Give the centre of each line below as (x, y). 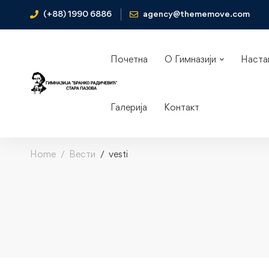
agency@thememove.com (196, 13)
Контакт (181, 107)
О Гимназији (190, 59)
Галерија (128, 107)
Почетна (129, 59)
